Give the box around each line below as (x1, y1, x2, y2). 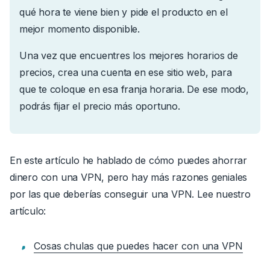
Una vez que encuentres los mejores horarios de (19, 49, 238, 62)
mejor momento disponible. (19, 23, 140, 36)
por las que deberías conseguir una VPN (10, 188, 192, 201)
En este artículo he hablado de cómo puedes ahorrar (10, 154, 247, 167)
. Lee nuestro (192, 188, 251, 201)
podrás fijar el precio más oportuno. (19, 100, 180, 113)
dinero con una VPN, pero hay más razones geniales (10, 171, 248, 184)
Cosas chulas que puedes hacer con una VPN (34, 240, 243, 253)
